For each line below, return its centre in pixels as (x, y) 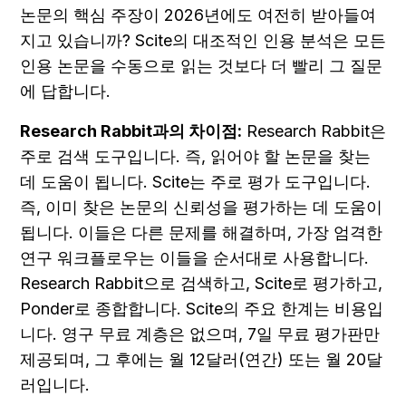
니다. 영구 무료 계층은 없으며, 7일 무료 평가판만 (200, 334)
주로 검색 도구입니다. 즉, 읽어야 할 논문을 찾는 (195, 157)
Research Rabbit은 (314, 131)
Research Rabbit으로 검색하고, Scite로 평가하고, (201, 284)
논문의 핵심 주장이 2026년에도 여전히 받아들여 (198, 15)
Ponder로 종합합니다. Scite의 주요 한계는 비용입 (202, 309)
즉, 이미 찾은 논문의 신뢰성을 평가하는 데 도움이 (201, 208)
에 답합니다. (65, 92)
